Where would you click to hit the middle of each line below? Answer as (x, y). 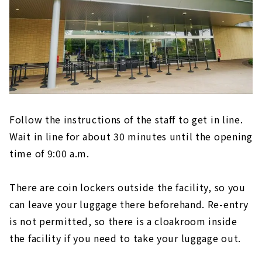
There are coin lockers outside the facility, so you (127, 187)
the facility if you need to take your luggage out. (125, 238)
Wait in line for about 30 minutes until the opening (131, 136)
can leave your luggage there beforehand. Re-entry (129, 204)
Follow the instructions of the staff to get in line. (126, 119)
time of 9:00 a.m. (49, 153)
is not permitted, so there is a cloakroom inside (123, 221)
